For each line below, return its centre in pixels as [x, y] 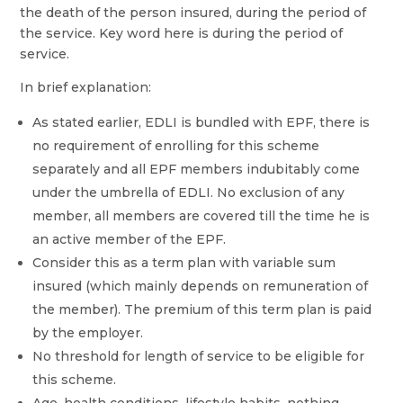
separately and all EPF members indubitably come [197, 169]
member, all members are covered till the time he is [201, 215]
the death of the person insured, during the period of [193, 12]
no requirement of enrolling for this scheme [176, 145]
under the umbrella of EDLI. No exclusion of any [189, 192]
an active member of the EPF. [130, 239]
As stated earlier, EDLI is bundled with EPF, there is [201, 122]
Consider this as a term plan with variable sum [184, 262]
